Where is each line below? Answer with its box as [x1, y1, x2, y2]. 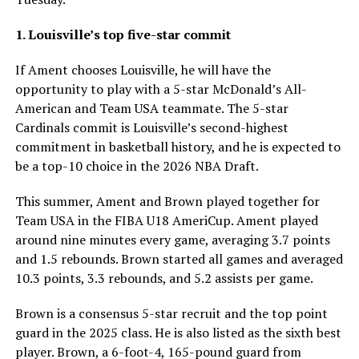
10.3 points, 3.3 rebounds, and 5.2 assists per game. [14, 269, 313, 287]
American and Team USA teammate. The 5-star [14, 99, 288, 117]
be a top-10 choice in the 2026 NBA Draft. [14, 157, 259, 175]
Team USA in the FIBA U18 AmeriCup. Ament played [14, 212, 318, 229]
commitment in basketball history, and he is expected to [14, 138, 341, 155]
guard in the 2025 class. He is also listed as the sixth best [14, 324, 341, 341]
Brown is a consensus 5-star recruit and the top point [14, 305, 328, 322]
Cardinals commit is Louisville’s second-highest [14, 119, 288, 136]
